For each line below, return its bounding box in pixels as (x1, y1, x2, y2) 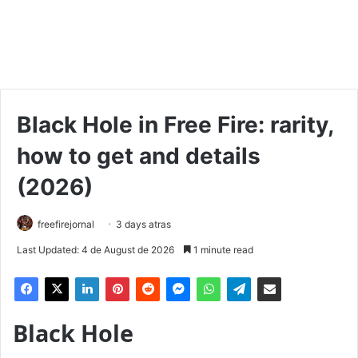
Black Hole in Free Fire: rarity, (17, 110, 333, 138)
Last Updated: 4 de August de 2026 (17, 243, 174, 256)
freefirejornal (38, 217, 94, 230)
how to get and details (17, 141, 261, 169)
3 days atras (116, 217, 171, 230)
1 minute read (191, 243, 253, 256)
